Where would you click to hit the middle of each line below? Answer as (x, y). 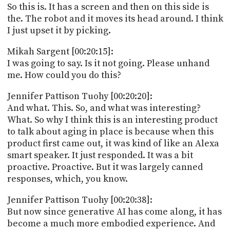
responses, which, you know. (67, 179)
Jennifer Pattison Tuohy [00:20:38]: (80, 200)
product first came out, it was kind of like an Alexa (113, 143)
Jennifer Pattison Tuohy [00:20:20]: (80, 96)
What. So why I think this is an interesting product (112, 120)
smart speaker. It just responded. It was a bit (100, 155)
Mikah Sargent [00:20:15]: (60, 51)
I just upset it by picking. (59, 30)
